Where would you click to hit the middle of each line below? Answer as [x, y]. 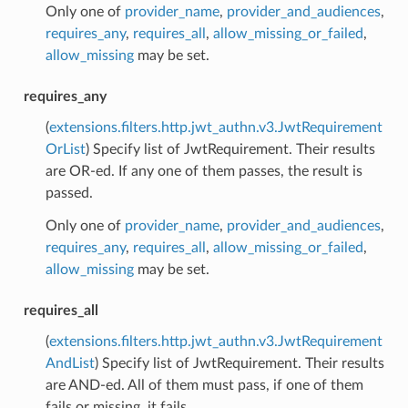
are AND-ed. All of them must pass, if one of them [204, 385]
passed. [69, 193]
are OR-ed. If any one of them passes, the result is [204, 171]
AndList [70, 363]
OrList [65, 149]
